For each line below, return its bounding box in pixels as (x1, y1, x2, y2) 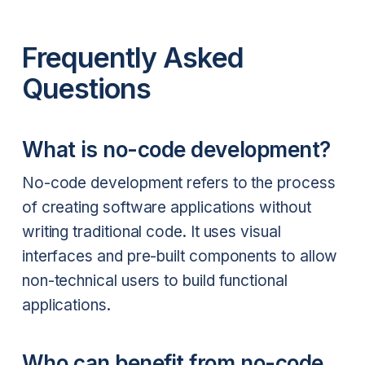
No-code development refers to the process (21, 173, 336, 192)
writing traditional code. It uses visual (21, 222, 281, 241)
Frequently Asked (21, 40, 244, 74)
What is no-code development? (21, 137, 331, 163)
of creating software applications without (21, 197, 311, 217)
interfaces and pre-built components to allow (21, 246, 338, 266)
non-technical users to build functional (21, 270, 288, 290)
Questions (21, 71, 152, 105)
